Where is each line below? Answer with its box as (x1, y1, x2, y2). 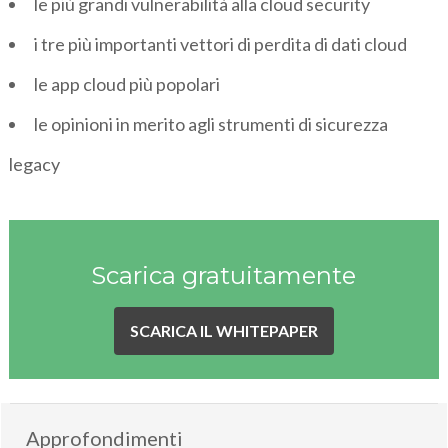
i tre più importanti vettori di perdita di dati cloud (34, 33, 408, 56)
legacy (9, 153, 61, 176)
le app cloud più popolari (34, 73, 221, 96)
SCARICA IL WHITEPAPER (129, 321, 318, 341)
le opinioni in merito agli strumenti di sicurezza (34, 113, 389, 136)
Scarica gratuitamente (91, 261, 357, 291)
